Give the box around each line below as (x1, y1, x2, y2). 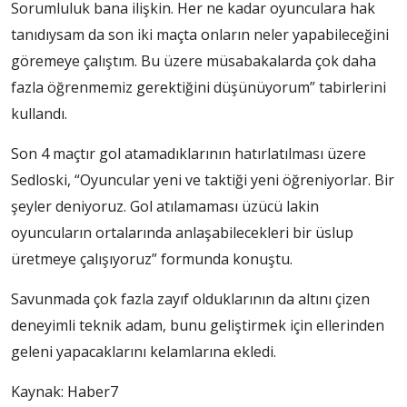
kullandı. (11, 104, 67, 124)
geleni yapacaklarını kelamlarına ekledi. (11, 342, 276, 362)
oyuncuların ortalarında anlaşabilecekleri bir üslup (11, 223, 353, 243)
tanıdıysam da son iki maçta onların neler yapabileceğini (11, 25, 389, 45)
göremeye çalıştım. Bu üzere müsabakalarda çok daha (11, 51, 376, 72)
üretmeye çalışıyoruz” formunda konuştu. (11, 249, 293, 270)
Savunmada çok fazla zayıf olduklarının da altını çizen (11, 289, 370, 310)
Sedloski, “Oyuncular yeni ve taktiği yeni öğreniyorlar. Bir (11, 170, 394, 191)
